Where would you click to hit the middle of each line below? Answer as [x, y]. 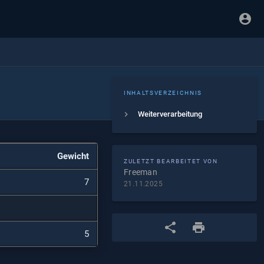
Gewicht [73, 156]
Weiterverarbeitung [170, 114]
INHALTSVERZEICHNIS [163, 93]
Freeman [141, 172]
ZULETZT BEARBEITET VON [171, 161]
